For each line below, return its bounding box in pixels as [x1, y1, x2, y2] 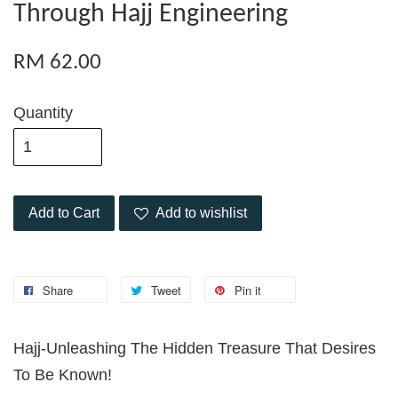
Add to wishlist [155, 205, 247, 221]
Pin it [235, 282, 261, 299]
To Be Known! [13, 366, 112, 385]
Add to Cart [28, 205, 99, 221]
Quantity [13, 104, 73, 123]
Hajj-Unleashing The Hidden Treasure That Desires [13, 339, 376, 358]
